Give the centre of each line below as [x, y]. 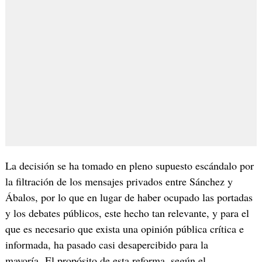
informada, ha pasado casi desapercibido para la [106, 245]
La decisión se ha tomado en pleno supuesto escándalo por [129, 166]
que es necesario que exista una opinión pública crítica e [124, 229]
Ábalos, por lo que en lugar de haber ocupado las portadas [129, 197]
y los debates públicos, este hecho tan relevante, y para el [127, 213]
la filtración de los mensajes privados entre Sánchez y [119, 182]
